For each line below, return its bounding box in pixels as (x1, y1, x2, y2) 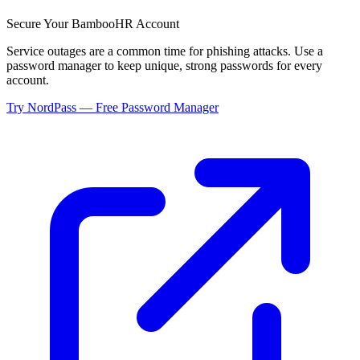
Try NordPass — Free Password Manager (6, 100, 219, 114)
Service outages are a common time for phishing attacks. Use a (6, 43, 323, 58)
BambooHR (72, 16, 133, 31)
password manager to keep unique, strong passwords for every (6, 58, 322, 72)
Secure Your (6, 16, 72, 31)
